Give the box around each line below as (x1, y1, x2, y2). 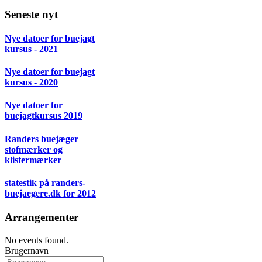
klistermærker (5, 154, 61, 165)
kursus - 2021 (5, 43, 58, 54)
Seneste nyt (5, 8, 58, 20)
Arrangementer (5, 211, 78, 224)
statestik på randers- (5, 178, 85, 188)
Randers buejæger (5, 133, 78, 144)
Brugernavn (5, 246, 49, 256)
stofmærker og (5, 144, 63, 154)
